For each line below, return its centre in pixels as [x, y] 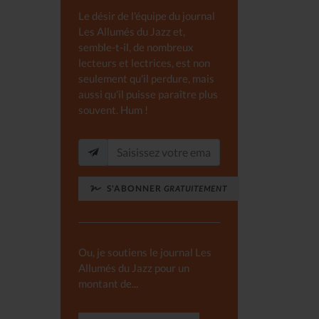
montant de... [108, 283]
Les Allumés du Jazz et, [132, 31]
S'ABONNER [134, 188]
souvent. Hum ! [113, 110]
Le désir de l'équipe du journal [147, 16]
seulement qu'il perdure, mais [146, 78]
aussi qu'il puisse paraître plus [148, 94]
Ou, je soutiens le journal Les [145, 252]
